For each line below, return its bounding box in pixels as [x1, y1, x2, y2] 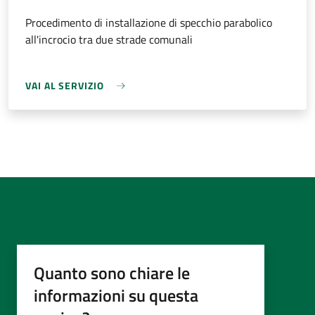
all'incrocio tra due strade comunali [25, 31, 193, 48]
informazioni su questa [34, 283, 198, 308]
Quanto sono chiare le [34, 260, 190, 285]
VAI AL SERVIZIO [25, 78, 104, 93]
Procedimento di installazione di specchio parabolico [25, 14, 272, 31]
